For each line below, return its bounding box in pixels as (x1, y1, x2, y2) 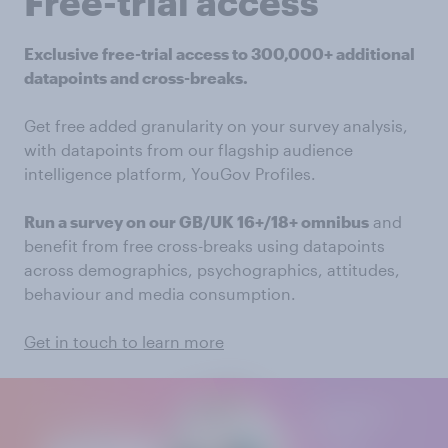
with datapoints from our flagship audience (24, 140, 353, 159)
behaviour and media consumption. (24, 284, 296, 303)
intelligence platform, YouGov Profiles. (24, 164, 316, 183)
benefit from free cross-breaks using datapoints (24, 236, 385, 255)
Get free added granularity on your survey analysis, (24, 116, 408, 135)
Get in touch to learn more (24, 332, 224, 351)
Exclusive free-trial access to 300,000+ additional (24, 44, 415, 63)
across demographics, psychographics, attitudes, (24, 260, 400, 279)
